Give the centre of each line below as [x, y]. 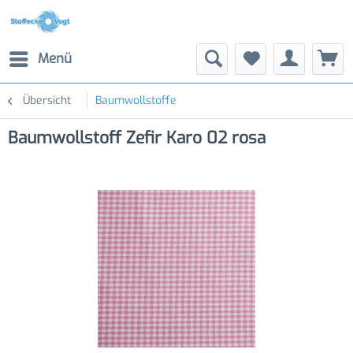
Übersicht [47, 100]
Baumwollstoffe [136, 100]
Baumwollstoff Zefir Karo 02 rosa [137, 138]
